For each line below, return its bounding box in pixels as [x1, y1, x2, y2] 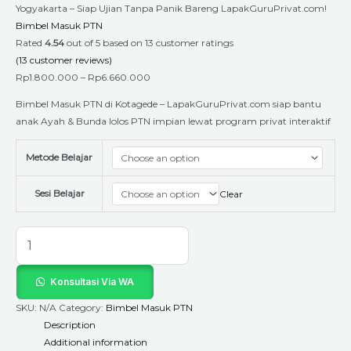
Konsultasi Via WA [49, 276, 134, 288]
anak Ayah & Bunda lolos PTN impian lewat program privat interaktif [16, 115, 331, 127]
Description [44, 319, 96, 331]
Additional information [44, 336, 147, 348]
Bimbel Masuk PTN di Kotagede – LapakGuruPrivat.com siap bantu [16, 98, 321, 110]
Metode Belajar [26, 151, 92, 163]
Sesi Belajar [34, 187, 85, 199]
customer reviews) [27, 54, 112, 66]
